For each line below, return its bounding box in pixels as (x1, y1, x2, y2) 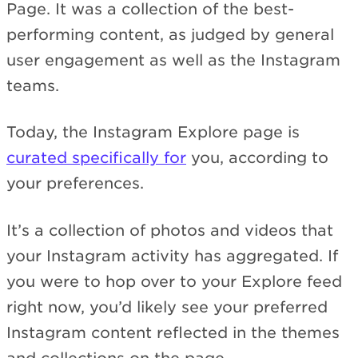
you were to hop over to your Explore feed (6, 272, 342, 291)
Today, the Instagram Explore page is (6, 123, 300, 142)
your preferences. (6, 174, 144, 193)
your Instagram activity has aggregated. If (6, 246, 338, 265)
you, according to (186, 149, 328, 168)
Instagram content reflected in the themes (6, 323, 340, 342)
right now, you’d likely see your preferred (6, 297, 328, 316)
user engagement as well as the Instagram (6, 50, 340, 70)
